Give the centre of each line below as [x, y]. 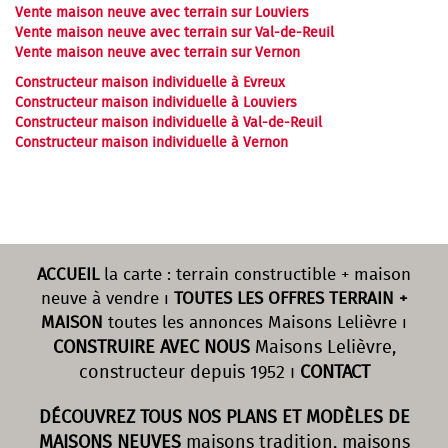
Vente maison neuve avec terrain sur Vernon [157, 53]
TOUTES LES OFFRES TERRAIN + [290, 299]
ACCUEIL [68, 275]
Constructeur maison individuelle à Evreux [150, 83]
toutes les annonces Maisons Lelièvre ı [255, 323]
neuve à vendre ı [107, 299]
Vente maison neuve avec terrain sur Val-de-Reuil [174, 33]
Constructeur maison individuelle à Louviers [156, 103]
